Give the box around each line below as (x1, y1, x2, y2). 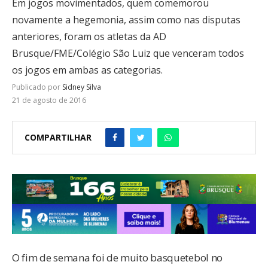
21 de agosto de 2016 (12, 95, 86, 105)
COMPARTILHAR (25, 132, 92, 144)
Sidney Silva (62, 81, 101, 92)
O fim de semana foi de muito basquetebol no (12, 251, 223, 265)
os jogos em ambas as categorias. (12, 63, 163, 77)
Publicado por (12, 81, 62, 92)
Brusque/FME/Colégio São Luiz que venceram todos (12, 46, 244, 60)
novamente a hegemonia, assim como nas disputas (12, 13, 240, 26)
